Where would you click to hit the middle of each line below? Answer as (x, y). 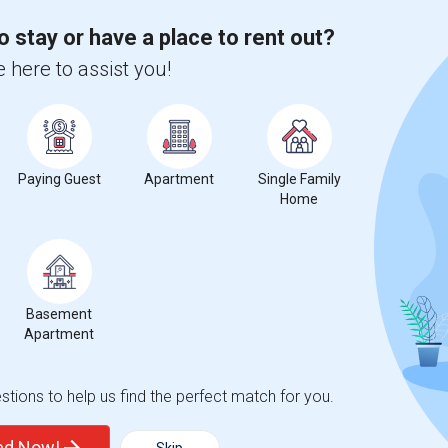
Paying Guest (59, 178)
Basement (59, 313)
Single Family (299, 178)
